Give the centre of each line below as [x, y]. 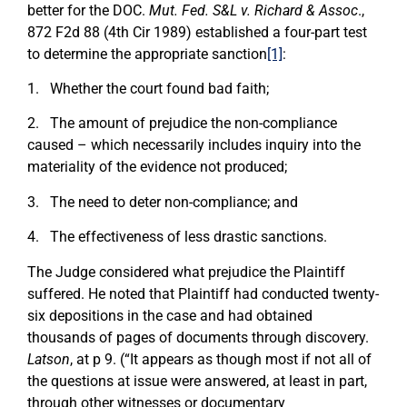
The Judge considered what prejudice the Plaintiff [186, 272]
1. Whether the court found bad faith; [148, 89]
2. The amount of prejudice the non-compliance [182, 124]
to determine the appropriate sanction [147, 54]
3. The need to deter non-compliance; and [163, 202]
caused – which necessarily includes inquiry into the [194, 145]
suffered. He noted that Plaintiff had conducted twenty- [203, 293]
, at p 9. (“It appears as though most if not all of [221, 359]
